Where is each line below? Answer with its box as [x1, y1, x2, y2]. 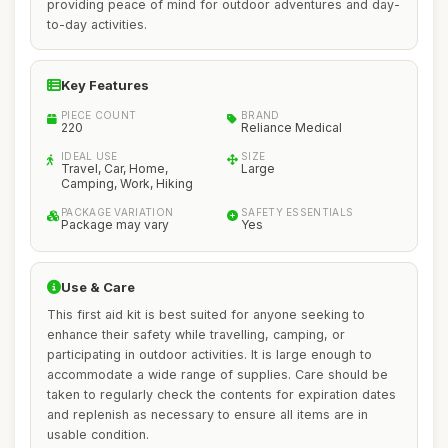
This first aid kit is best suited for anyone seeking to [47, 307, 365, 322]
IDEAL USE [61, 150, 118, 162]
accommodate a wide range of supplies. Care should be [47, 367, 388, 382]
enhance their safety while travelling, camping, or [47, 327, 345, 342]
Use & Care [61, 279, 135, 295]
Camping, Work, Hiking [61, 176, 193, 191]
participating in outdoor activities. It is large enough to [47, 347, 372, 362]
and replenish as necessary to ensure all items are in [47, 407, 368, 422]
